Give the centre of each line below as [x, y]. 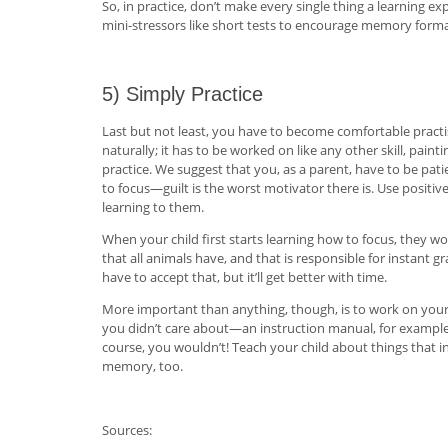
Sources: [127, 429]
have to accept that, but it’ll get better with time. [244, 276]
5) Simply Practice [182, 93]
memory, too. [142, 365]
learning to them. [153, 206]
